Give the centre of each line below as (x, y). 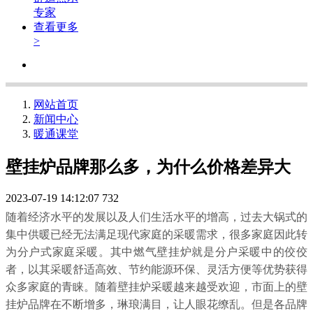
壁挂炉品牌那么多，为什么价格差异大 (148, 167)
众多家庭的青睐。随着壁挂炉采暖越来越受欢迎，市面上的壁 (156, 286)
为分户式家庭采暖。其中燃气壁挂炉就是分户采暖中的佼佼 (156, 251)
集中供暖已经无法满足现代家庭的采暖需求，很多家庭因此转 (156, 233)
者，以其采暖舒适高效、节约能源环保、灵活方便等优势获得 (156, 268)
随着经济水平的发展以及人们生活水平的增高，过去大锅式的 (156, 216)
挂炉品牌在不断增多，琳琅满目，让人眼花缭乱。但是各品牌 (156, 303)
